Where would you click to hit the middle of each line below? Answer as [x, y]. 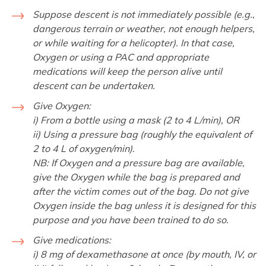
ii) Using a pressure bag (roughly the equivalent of [142, 134]
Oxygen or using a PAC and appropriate [121, 57]
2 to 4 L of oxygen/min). [84, 148]
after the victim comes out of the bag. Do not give [141, 191]
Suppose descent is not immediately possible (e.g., [144, 14]
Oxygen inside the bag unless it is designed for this [144, 205]
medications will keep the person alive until [127, 71]
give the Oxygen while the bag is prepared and [136, 177]
